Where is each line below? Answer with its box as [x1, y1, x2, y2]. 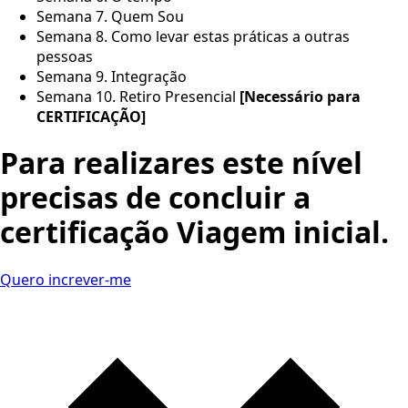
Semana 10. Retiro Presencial [36, 86, 240, 107]
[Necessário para [240, 86, 361, 107]
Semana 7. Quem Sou [36, 5, 184, 26]
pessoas [36, 46, 93, 66]
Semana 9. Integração [36, 66, 187, 87]
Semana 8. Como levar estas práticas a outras [36, 25, 350, 46]
